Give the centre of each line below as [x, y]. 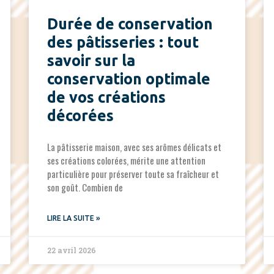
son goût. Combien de [85, 187]
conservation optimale [129, 79]
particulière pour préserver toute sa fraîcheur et [133, 174]
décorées [81, 116]
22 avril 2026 [72, 250]
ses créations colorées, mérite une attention [127, 161]
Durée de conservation [130, 24]
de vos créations [107, 98]
